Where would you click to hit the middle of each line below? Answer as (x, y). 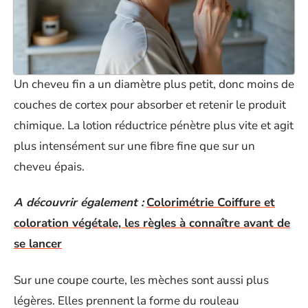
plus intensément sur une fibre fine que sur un (134, 146)
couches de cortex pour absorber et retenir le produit (150, 104)
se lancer (38, 244)
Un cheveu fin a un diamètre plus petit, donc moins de (154, 84)
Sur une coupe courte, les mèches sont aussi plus (141, 280)
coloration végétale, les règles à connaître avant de (152, 223)
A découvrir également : (79, 203)
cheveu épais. (49, 166)
